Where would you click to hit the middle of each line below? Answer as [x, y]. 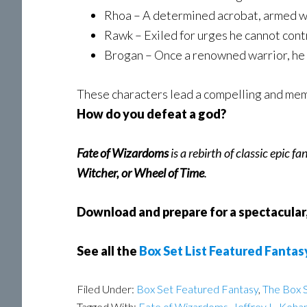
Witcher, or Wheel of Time [140, 173]
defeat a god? [185, 114]
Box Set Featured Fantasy [197, 289]
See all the [108, 251]
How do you [111, 114]
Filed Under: [107, 289]
